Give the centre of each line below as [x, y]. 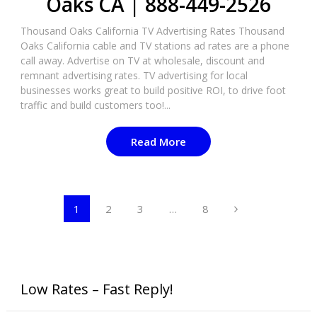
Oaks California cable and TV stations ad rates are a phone [155, 46]
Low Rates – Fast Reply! [97, 289]
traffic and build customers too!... [95, 105]
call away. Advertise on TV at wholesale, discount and [142, 60]
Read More [158, 142]
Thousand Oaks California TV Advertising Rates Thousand [152, 31]
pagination [56, 233]
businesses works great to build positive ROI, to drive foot [153, 90]
